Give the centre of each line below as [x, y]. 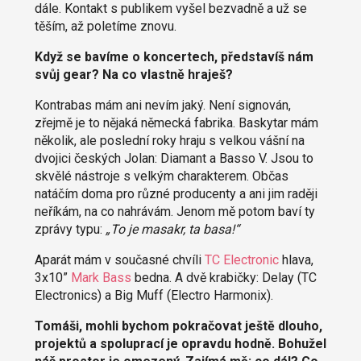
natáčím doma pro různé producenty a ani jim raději [176, 193]
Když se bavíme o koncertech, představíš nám [174, 56]
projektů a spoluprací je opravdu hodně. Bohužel [180, 343]
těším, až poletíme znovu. [105, 26]
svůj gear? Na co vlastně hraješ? [133, 74]
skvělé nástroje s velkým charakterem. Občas [161, 176]
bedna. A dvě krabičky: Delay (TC [224, 277]
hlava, [296, 259]
